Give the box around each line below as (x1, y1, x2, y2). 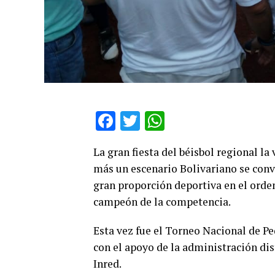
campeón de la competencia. (93, 194, 231, 209)
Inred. (93, 256, 122, 271)
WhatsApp (165, 109, 253, 133)
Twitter (140, 109, 200, 133)
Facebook (115, 109, 197, 133)
